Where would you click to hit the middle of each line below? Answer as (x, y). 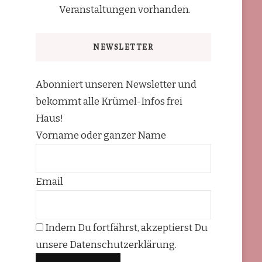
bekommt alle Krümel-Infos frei (109, 102)
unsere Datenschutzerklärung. (106, 245)
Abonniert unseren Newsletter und (116, 85)
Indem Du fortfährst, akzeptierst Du (125, 228)
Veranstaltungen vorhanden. (125, 9)
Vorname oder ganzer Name (101, 136)
